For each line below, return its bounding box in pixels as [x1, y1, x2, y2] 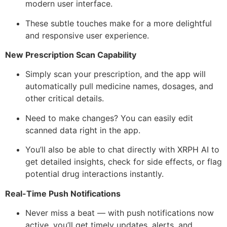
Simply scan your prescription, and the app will [25, 69, 206, 80]
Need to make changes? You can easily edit [25, 112, 193, 123]
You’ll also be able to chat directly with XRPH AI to [25, 144, 219, 155]
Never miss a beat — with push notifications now [25, 207, 214, 218]
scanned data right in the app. [25, 125, 140, 135]
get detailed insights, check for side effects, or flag [25, 157, 222, 167]
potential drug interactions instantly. [25, 169, 164, 179]
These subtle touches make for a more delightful [25, 18, 212, 28]
